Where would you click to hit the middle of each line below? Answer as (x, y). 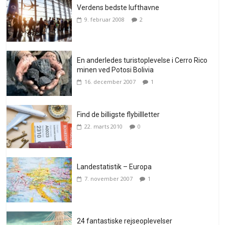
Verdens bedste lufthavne (118, 7)
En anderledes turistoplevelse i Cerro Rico (142, 60)
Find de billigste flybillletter (119, 114)
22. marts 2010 (104, 126)
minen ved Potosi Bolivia (116, 70)
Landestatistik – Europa (115, 167)
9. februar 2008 (105, 19)
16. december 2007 (110, 81)
